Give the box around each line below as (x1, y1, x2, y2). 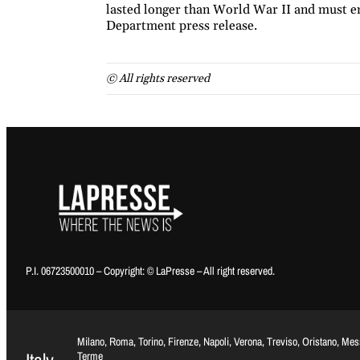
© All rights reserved (106, 72, 210, 87)
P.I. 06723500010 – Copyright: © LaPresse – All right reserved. (26, 264, 275, 279)
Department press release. (106, 18, 257, 35)
